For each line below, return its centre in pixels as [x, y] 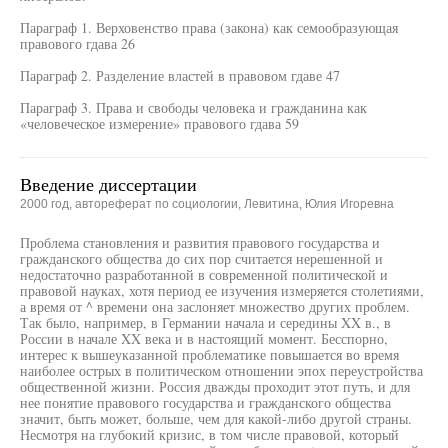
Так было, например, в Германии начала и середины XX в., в [205, 322]
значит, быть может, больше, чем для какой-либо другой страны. [216, 418]
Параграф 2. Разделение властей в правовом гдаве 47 [180, 75]
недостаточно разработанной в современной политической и [204, 274]
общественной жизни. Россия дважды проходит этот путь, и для [215, 386]
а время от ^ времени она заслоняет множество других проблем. [215, 306]
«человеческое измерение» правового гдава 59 [159, 123]
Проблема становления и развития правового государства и [200, 242]
